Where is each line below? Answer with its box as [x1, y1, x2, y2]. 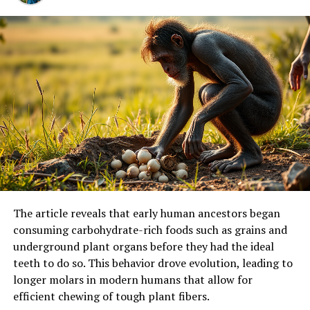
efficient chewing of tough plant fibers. [12, 288, 210, 304]
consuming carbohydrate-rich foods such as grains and [12, 221, 287, 237]
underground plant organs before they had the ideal [12, 238, 274, 254]
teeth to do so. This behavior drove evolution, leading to [12, 255, 293, 271]
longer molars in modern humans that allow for [12, 271, 253, 287]
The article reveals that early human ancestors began [12, 205, 280, 221]
